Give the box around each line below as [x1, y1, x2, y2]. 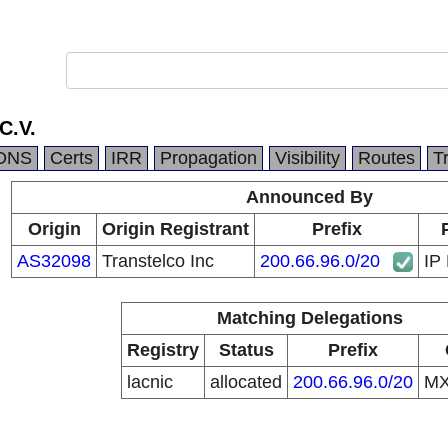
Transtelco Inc [102, 251, 214, 271]
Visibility [275, 148, 340, 168]
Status [218, 340, 274, 360]
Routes [358, 148, 415, 168]
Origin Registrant [102, 219, 249, 239]
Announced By [246, 187, 373, 207]
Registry [127, 340, 199, 360]
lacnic [127, 372, 173, 392]
